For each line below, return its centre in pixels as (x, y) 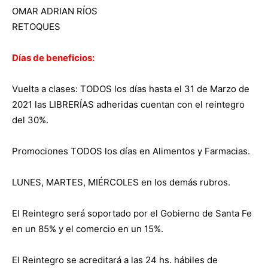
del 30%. (30, 120)
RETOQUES (36, 26)
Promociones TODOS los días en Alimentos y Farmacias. (131, 151)
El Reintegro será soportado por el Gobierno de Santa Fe (132, 213)
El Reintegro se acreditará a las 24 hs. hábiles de (115, 260)
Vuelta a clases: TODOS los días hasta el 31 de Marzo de (131, 89)
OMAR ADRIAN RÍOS (55, 11)
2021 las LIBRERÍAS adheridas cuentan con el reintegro (128, 104)
